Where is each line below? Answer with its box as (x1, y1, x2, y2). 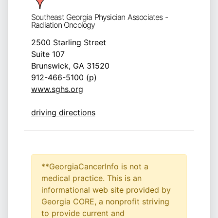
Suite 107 (31, 49, 65, 59)
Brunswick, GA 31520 (31, 61, 109, 71)
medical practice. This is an (41, 173, 142, 183)
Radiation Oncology (31, 20, 95, 30)
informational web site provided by (41, 185, 171, 195)
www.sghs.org (31, 84, 83, 94)
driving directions (31, 108, 95, 117)
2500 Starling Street (31, 37, 106, 47)
